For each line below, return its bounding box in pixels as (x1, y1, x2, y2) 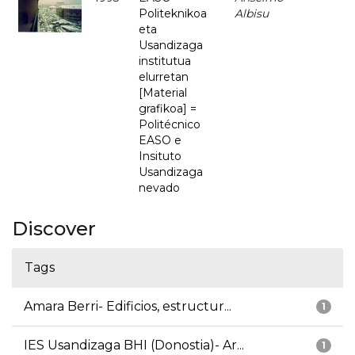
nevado (139, 181, 180, 196)
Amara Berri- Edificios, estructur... (24, 299, 231, 315)
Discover (12, 217, 96, 241)
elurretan (139, 70, 189, 85)
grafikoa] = (139, 101, 197, 116)
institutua (139, 54, 191, 69)
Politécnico (139, 117, 200, 132)
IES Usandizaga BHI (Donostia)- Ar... (24, 338, 244, 353)
